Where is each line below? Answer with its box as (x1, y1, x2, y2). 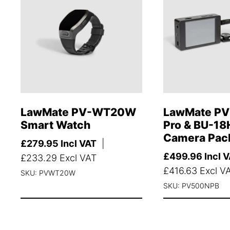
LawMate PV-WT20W (21, 106, 136, 119)
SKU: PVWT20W (21, 168, 75, 178)
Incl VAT (59, 138, 97, 149)
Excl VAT (57, 152, 97, 164)
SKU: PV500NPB (163, 181, 219, 190)
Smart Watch (21, 119, 90, 132)
